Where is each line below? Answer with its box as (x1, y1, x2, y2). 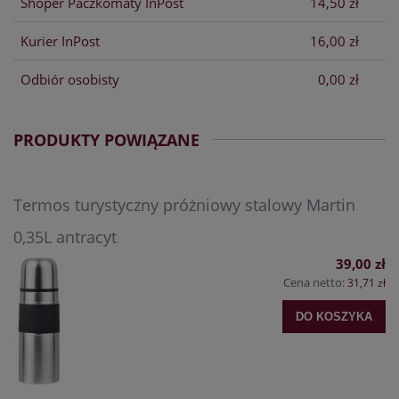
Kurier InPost (20, 31, 100, 50)
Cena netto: (283, 274, 347, 291)
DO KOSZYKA (296, 309, 372, 323)
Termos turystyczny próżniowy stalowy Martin (13, 194, 355, 216)
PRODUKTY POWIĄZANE (13, 128, 199, 151)
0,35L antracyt (13, 226, 117, 248)
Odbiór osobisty (20, 69, 119, 88)
